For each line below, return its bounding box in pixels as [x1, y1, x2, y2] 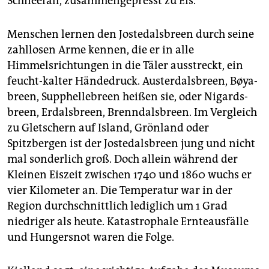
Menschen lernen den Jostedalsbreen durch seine [7, 28, 254, 41]
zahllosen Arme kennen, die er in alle [7, 43, 194, 57]
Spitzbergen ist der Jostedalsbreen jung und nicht [7, 137, 255, 151]
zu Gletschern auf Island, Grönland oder [7, 121, 209, 135]
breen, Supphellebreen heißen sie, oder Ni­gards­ [7, 90, 248, 104]
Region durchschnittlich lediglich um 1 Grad [7, 199, 228, 213]
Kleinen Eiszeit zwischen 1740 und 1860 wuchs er [7, 168, 252, 182]
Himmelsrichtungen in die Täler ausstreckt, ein [7, 59, 243, 73]
